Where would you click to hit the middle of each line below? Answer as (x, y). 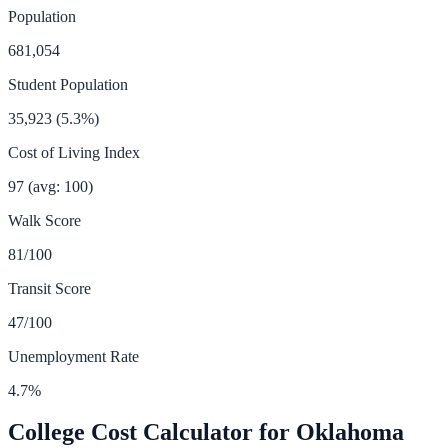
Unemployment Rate (73, 356)
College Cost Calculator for (152, 432)
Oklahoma (350, 432)
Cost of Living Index (74, 152)
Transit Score (49, 288)
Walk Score (44, 220)
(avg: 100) (60, 186)
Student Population (68, 84)
